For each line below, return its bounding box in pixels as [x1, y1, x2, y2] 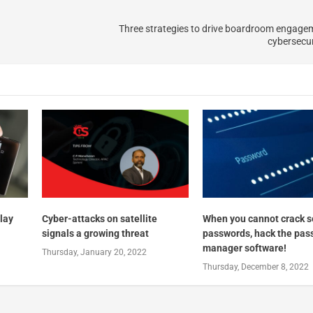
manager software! [203, 242, 287, 254]
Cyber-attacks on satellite [41, 212, 157, 224]
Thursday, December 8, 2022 [203, 261, 310, 272]
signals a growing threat [41, 227, 149, 239]
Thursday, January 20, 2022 [41, 247, 147, 257]
